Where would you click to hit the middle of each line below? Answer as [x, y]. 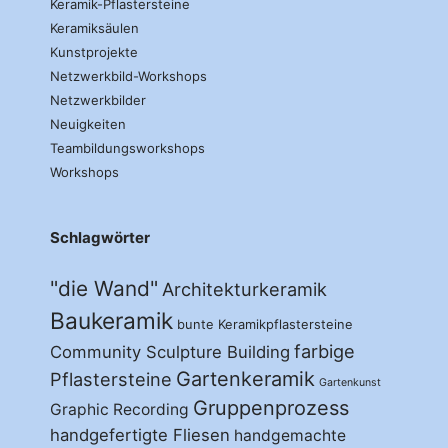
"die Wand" [104, 289]
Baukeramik [111, 321]
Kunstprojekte [94, 52]
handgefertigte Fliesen [140, 435]
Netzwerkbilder [98, 100]
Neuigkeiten [88, 124]
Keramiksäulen [94, 28]
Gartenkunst [350, 383]
